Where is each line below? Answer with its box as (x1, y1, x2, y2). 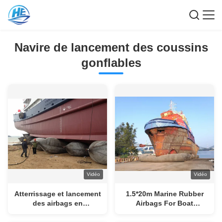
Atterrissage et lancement (14, 190, 101, 198)
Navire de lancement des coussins (14, 41, 208, 54)
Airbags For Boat (136, 199, 193, 207)
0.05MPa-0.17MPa (135, 209, 194, 217)
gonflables (81, 56, 141, 69)
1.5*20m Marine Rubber (125, 190, 204, 198)
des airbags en (32, 199, 83, 207)
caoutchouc (37, 209, 78, 217)
